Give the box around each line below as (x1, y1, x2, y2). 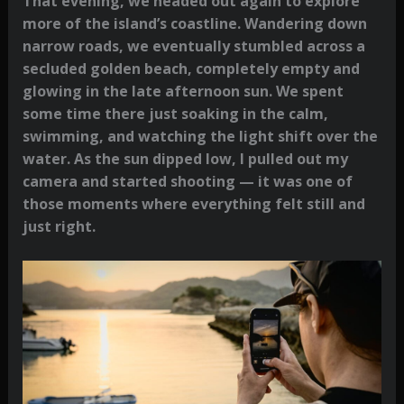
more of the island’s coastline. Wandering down (22, 13, 367, 33)
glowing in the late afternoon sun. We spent (22, 80, 344, 101)
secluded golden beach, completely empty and (22, 58, 360, 78)
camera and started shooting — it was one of (22, 170, 353, 191)
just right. (22, 216, 96, 236)
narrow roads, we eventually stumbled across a (22, 35, 365, 56)
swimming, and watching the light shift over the (22, 125, 378, 146)
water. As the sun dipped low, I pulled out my (22, 148, 348, 169)
